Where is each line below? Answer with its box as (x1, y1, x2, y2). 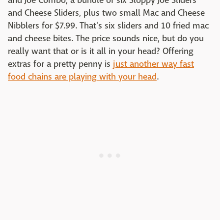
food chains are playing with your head (8, 71, 157, 83)
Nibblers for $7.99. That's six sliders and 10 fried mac (8, 20, 209, 32)
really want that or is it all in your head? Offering (8, 46, 193, 57)
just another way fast (113, 58, 194, 70)
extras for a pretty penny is (8, 58, 113, 70)
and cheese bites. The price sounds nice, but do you (8, 33, 204, 45)
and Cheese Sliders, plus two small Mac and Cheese (8, 7, 205, 19)
